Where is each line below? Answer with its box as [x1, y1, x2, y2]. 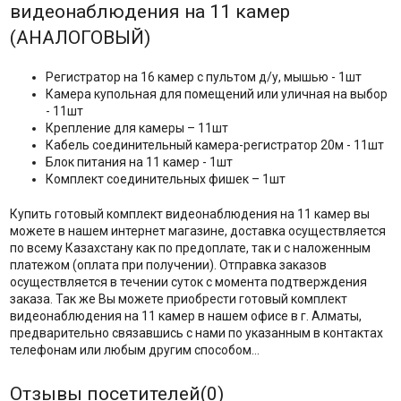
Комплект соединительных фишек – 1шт [45, 171, 286, 186]
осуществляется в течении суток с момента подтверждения [9, 274, 367, 289]
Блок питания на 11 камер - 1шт [45, 154, 233, 169]
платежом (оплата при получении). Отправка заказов [9, 257, 327, 272]
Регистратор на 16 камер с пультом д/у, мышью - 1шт [45, 69, 362, 84]
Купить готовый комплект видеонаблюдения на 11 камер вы [9, 206, 370, 221]
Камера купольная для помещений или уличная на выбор [45, 86, 388, 101]
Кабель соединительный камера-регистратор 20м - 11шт [45, 137, 384, 152]
